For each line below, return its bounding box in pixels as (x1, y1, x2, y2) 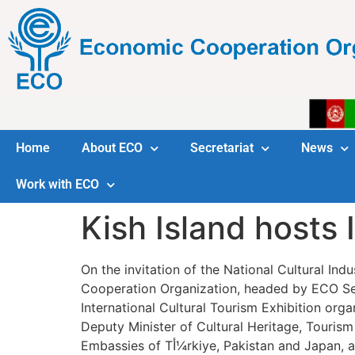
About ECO (82, 140, 143, 156)
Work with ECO (16, 177, 99, 193)
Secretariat (190, 140, 254, 156)
